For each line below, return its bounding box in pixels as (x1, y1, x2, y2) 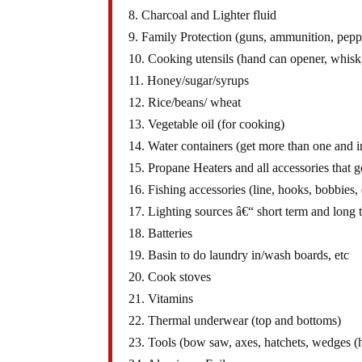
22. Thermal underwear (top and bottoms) (128, 314, 342, 328)
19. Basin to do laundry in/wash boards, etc (128, 248, 350, 263)
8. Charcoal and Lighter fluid (128, 8, 277, 23)
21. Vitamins (128, 292, 194, 306)
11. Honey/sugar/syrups (128, 74, 250, 88)
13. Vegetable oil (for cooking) (128, 117, 285, 132)
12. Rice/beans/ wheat (128, 95, 242, 110)
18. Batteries (128, 226, 193, 241)
